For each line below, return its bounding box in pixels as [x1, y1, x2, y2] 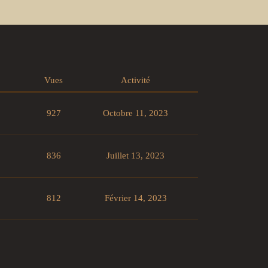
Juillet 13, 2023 [106, 151, 165, 161]
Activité [121, 75, 150, 86]
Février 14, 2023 [104, 193, 167, 203]
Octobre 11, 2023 [103, 108, 168, 118]
